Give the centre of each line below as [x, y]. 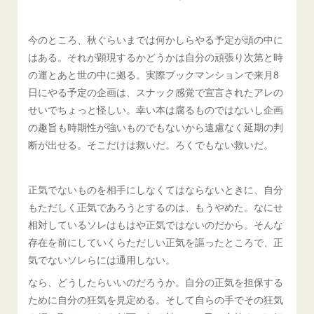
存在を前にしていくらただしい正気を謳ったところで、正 [156, 242]
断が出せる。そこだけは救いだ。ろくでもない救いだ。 [151, 144]
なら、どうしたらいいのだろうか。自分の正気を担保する [156, 282]
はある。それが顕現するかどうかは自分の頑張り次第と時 [156, 57]
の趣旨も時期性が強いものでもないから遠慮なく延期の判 [156, 127]
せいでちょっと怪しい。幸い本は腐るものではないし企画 [156, 109]
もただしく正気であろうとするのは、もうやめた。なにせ [156, 207]
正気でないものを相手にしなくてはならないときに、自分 [156, 189]
